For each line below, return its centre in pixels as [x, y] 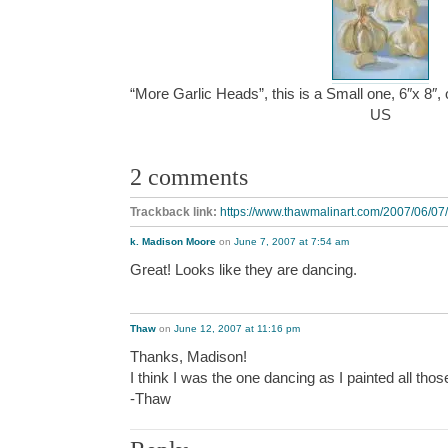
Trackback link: [175, 211]
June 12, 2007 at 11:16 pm [237, 328]
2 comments [189, 176]
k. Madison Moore [173, 241]
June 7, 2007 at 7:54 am [291, 241]
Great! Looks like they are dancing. [243, 269]
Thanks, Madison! [188, 356]
